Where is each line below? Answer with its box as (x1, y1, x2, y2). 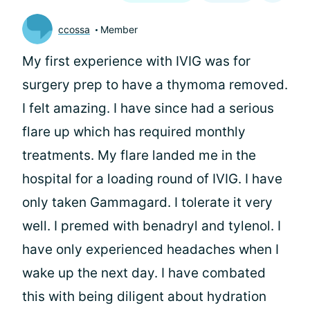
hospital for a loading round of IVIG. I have (22, 171, 282, 187)
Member (100, 23, 138, 35)
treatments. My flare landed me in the (22, 147, 256, 163)
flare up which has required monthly (22, 124, 246, 140)
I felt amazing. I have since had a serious (22, 100, 274, 116)
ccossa (58, 23, 90, 35)
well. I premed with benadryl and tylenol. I (22, 218, 281, 234)
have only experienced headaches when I (22, 241, 279, 257)
